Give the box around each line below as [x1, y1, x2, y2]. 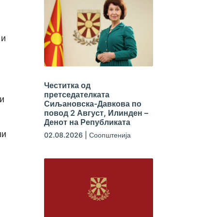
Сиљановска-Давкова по [44, 98, 141, 108]
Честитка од [44, 80, 91, 90]
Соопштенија [89, 130, 131, 139]
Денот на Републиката [44, 117, 130, 127]
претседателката [44, 89, 109, 99]
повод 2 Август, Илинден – [44, 108, 148, 118]
